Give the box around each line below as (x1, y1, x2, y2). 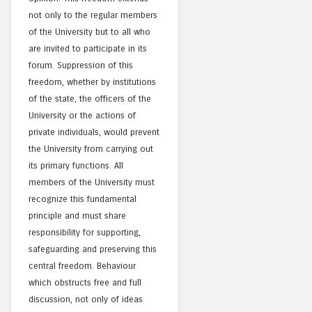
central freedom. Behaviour (29, 260, 136, 271)
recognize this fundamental (29, 193, 136, 204)
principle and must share (29, 210, 126, 221)
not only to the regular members (29, 9, 157, 20)
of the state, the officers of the (29, 93, 151, 104)
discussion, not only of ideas (29, 293, 143, 304)
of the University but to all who (29, 26, 150, 37)
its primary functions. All (29, 159, 123, 171)
